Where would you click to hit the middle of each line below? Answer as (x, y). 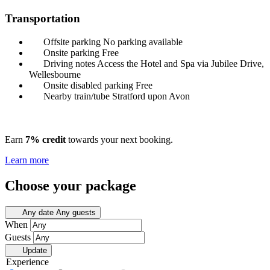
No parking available (143, 42)
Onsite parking (71, 53)
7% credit (46, 140)
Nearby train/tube (77, 96)
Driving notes (69, 64)
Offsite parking (72, 42)
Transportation (42, 19)
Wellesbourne (55, 75)
